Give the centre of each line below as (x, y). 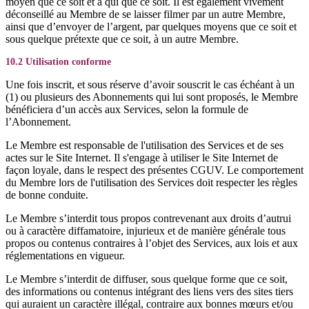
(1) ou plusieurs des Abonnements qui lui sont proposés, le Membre (152, 97)
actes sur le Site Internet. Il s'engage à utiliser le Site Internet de (142, 158)
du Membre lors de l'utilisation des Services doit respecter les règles (151, 182)
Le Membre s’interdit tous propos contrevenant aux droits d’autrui (148, 218)
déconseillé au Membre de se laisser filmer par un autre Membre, (146, 14)
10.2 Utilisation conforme (58, 62)
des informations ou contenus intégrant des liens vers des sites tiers (149, 291)
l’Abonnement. (38, 122)
